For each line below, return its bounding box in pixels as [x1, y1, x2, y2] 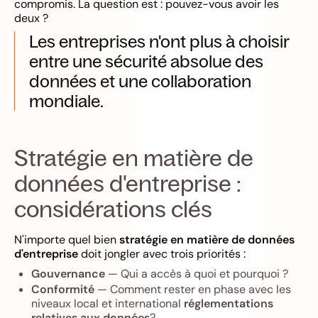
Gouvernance [31, 265, 105, 281]
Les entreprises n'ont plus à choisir [29, 30, 290, 52]
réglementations [184, 295, 273, 311]
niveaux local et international [31, 295, 184, 311]
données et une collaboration [29, 70, 251, 92]
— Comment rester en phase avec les [94, 281, 291, 297]
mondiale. [29, 89, 104, 111]
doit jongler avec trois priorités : [78, 246, 246, 261]
